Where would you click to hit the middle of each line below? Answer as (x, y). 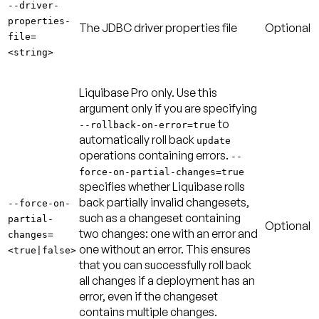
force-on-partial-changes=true (162, 172)
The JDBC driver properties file (158, 27)
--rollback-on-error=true (147, 125)
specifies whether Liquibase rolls (162, 186)
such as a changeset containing (160, 218)
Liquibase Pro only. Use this (148, 92)
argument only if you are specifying (168, 108)
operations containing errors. (155, 155)
